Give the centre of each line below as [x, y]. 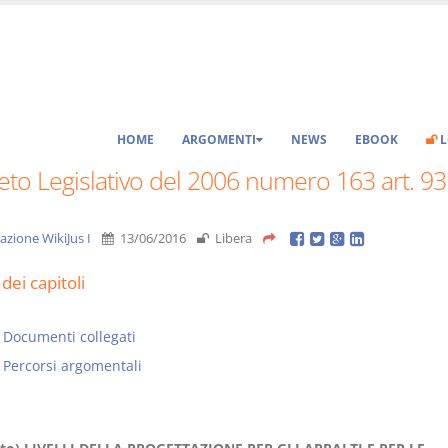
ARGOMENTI [219, 139]
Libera [231, 238]
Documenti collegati [69, 336]
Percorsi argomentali [72, 365]
